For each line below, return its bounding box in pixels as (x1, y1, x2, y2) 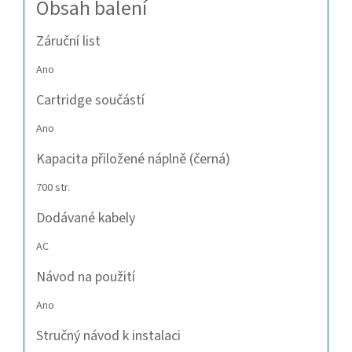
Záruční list (36, 31, 101, 52)
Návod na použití (36, 267, 135, 288)
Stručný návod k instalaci (36, 326, 181, 346)
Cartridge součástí (36, 90, 145, 111)
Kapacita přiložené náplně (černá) (36, 149, 230, 170)
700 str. (36, 180, 70, 196)
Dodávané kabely (36, 208, 135, 229)
